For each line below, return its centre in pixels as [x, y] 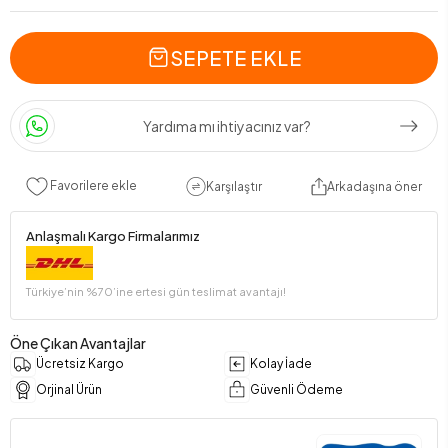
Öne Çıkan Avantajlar [78, 342]
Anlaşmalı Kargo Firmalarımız [113, 236]
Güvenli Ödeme [296, 389]
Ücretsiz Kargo [80, 363]
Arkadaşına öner [375, 186]
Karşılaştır [234, 186]
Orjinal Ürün [69, 389]
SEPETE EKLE [235, 57]
